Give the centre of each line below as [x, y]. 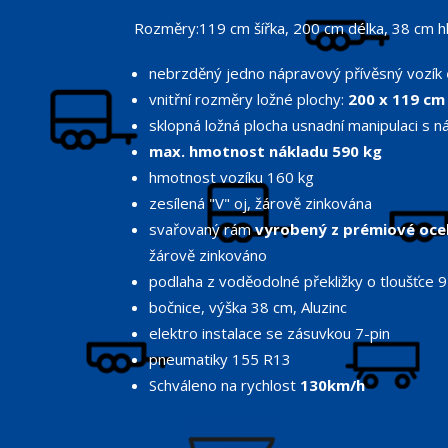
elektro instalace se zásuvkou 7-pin [270, 333]
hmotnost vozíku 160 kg [232, 177]
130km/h [333, 385]
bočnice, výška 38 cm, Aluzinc [248, 307]
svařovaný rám [202, 229]
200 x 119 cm [397, 99]
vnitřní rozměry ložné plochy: [249, 99]
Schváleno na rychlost [225, 385]
